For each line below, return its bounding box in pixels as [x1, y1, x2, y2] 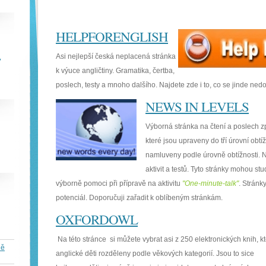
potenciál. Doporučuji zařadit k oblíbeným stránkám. [56, 194, 223, 202]
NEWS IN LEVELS [145, 97, 249, 115]
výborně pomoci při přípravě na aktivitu [56, 179, 182, 188]
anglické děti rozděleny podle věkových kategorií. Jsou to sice [56, 249, 254, 258]
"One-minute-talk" [182, 179, 239, 188]
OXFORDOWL [56, 210, 138, 228]
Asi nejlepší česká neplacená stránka [56, 52, 176, 61]
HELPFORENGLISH [56, 27, 168, 45]
